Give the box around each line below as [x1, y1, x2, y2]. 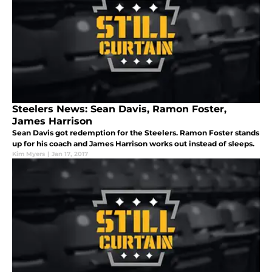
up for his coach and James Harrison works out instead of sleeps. [12, 139, 254, 149]
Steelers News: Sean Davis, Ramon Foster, [12, 103, 226, 115]
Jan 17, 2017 [52, 150, 88, 158]
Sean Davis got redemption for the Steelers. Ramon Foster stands [12, 128, 259, 138]
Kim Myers [12, 150, 45, 158]
